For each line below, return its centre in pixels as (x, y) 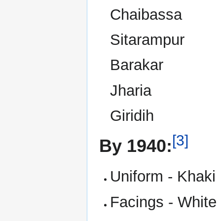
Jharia (131, 90)
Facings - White (164, 202)
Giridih (132, 116)
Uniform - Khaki (163, 177)
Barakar (137, 65)
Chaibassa (146, 14)
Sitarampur (147, 39)
